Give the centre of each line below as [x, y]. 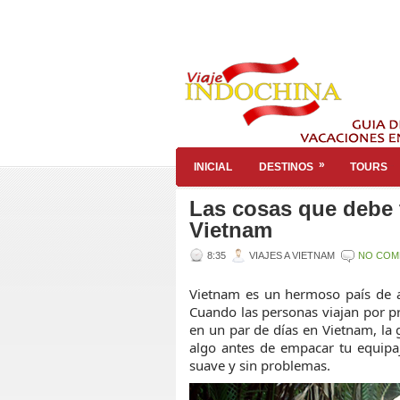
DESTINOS [286, 167]
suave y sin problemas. [260, 365]
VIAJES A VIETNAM [292, 255]
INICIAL [213, 167]
